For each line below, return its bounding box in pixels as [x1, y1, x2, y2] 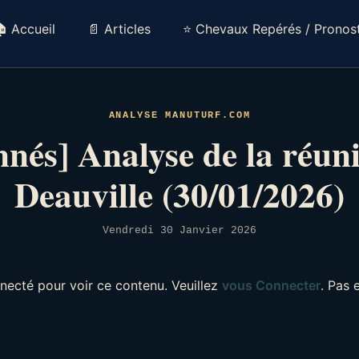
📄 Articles [87, 21, 151, 37]
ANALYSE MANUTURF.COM [108, 109, 251, 120]
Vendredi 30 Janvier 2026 [103, 224, 256, 236]
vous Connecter [222, 276, 321, 293]
